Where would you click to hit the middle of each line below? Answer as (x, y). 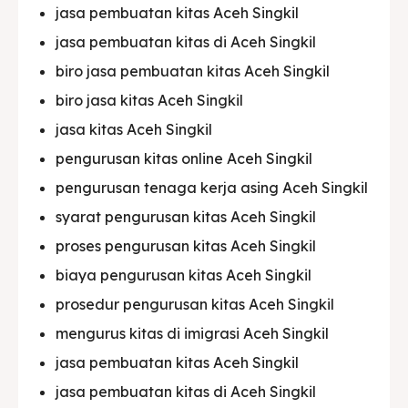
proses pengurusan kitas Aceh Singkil (186, 245)
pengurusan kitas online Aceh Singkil (184, 158)
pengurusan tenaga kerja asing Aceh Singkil (212, 187)
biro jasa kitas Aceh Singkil (149, 100)
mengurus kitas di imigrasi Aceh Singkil (192, 333)
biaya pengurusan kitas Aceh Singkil (184, 275)
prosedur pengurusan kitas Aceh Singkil (195, 304)
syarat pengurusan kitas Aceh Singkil (186, 216)
